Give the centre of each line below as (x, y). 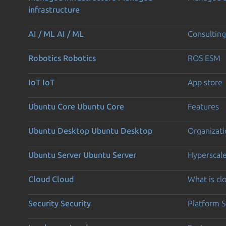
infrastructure (54, 9)
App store (205, 82)
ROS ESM (204, 58)
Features (203, 106)
